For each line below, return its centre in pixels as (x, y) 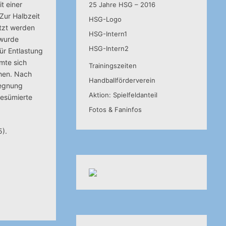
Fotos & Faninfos (115, 109)
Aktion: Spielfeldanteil (123, 95)
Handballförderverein (122, 80)
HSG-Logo (105, 19)
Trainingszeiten (112, 66)
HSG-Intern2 (108, 48)
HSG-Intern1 (108, 34)
